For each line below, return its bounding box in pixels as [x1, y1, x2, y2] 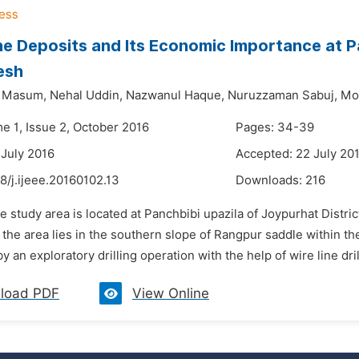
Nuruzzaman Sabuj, [228, 88, 337, 103]
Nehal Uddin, [50, 88, 123, 103]
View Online [132, 285, 209, 301]
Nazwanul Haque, [126, 88, 224, 103]
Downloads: [236, 173, 305, 188]
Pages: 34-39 [236, 120, 314, 135]
